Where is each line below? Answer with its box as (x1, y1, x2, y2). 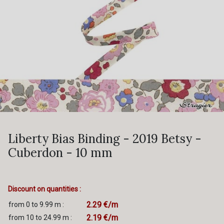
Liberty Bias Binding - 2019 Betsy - (8, 131, 201, 146)
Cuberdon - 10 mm (8, 145, 112, 160)
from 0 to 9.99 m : (8, 200, 64, 208)
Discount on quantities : (8, 185, 81, 193)
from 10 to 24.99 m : (8, 213, 72, 221)
